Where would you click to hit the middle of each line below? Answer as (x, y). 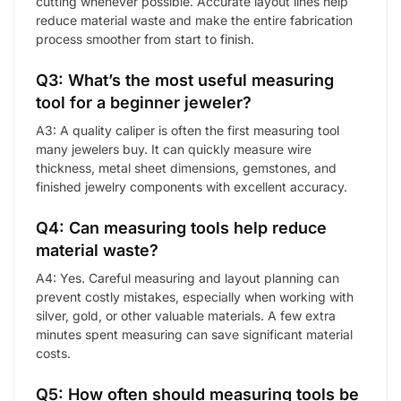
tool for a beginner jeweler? (144, 102)
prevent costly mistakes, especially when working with (195, 297)
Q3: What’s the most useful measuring (185, 80)
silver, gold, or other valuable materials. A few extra (186, 316)
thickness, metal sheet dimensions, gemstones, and (186, 167)
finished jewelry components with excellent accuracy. (192, 186)
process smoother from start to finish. (145, 38)
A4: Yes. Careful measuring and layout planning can (188, 278)
